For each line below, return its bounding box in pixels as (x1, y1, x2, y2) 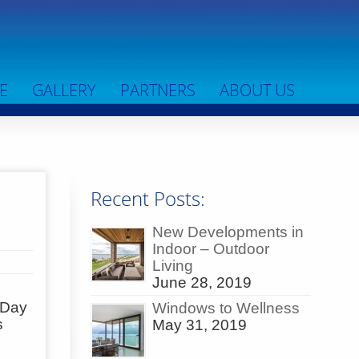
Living (152, 257, 193, 275)
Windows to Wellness (152, 300, 300, 317)
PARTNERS (120, 79, 196, 101)
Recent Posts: (91, 185, 205, 212)
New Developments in (152, 224, 304, 241)
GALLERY (32, 79, 96, 101)
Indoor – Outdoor (152, 240, 269, 258)
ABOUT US (220, 79, 295, 101)
